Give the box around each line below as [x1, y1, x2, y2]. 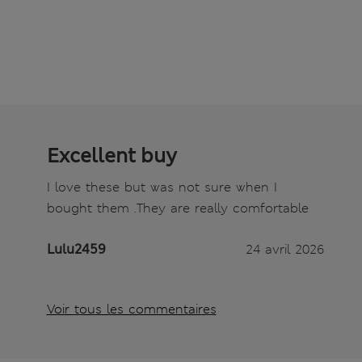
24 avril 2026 [245, 241, 324, 259]
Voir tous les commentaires [46, 301, 217, 318]
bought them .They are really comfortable [46, 200, 309, 217]
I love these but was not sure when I [46, 179, 277, 196]
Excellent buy [46, 143, 177, 170]
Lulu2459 [46, 241, 106, 259]
